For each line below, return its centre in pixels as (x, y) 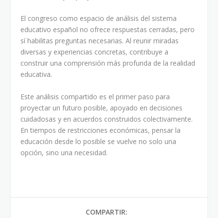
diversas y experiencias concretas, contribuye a (95, 52)
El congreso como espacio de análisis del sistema (99, 18)
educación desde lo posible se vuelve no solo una (99, 141)
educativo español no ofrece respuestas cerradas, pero (108, 30)
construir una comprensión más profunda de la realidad (108, 63)
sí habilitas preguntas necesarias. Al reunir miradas (100, 41)
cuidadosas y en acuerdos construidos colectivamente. (107, 119)
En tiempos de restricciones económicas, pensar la (101, 130)
